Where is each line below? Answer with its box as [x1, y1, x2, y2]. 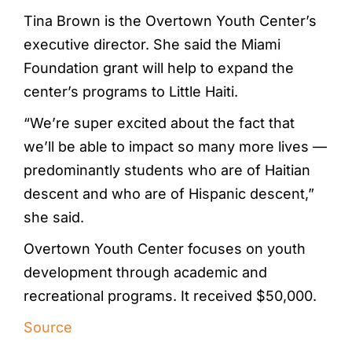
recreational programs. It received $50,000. [24, 287, 317, 304]
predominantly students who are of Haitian [24, 161, 310, 178]
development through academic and [24, 263, 267, 280]
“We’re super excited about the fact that [24, 114, 295, 131]
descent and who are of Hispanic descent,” [24, 185, 314, 202]
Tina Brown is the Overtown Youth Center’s [24, 12, 317, 29]
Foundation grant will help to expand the [24, 59, 294, 76]
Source [24, 318, 72, 335]
